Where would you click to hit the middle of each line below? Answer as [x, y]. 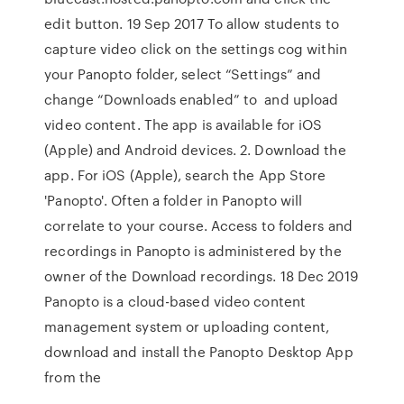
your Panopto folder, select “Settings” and [183, 74]
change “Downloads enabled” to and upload [192, 99]
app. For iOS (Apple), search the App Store [185, 175]
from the [75, 377]
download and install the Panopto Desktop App [199, 352]
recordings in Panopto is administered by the [193, 251]
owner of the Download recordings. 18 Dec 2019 [201, 276]
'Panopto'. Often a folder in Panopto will [174, 200]
